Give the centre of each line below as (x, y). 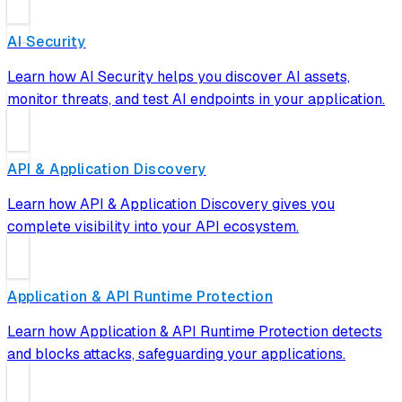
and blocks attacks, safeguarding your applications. (176, 354)
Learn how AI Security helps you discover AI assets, (179, 76)
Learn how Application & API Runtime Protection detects (195, 332)
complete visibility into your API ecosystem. (153, 227)
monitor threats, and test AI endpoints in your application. (196, 99)
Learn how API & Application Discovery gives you (171, 205)
